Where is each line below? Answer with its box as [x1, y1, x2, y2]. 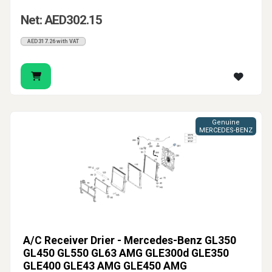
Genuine [212, 118, 240, 127]
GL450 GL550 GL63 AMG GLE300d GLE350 [23, 247, 229, 260]
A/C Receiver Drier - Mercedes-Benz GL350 [23, 234, 236, 247]
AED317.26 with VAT [27, 38, 79, 45]
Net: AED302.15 [21, 13, 102, 28]
